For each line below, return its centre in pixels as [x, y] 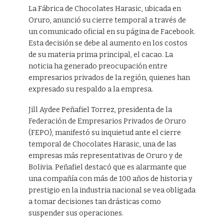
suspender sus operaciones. [76, 213]
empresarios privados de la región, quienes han [109, 78]
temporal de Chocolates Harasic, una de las [102, 144]
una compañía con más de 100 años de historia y [110, 179]
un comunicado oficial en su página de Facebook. [112, 32]
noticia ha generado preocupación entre [98, 66]
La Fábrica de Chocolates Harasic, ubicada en [104, 9]
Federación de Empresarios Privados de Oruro [107, 121]
